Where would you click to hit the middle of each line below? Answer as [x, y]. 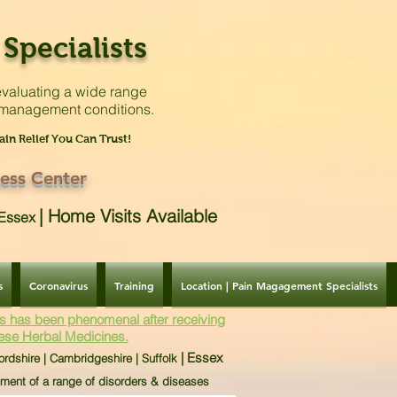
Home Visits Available [130, 216]
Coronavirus [58, 285]
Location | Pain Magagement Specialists [279, 285]
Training [134, 285]
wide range [113, 91]
